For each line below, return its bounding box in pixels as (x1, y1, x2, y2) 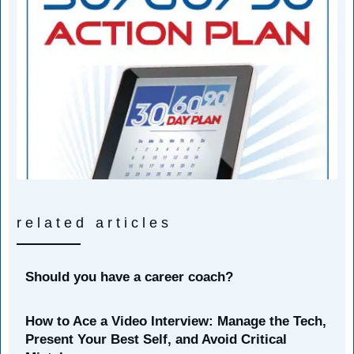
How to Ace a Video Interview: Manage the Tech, (25, 313, 326, 329)
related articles (17, 214, 172, 231)
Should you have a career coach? (25, 269, 233, 284)
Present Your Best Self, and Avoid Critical (25, 331, 287, 347)
